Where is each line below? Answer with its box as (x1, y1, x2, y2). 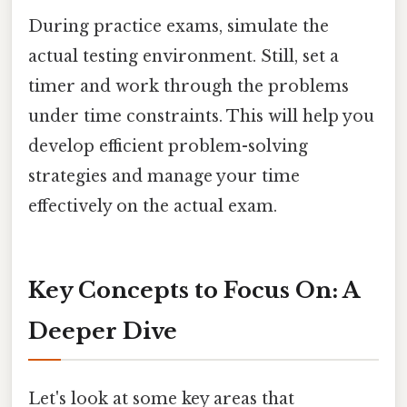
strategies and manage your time (28, 165, 300, 186)
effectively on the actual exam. (28, 195, 277, 216)
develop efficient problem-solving (28, 135, 308, 156)
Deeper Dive (28, 317, 177, 344)
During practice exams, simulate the (28, 15, 329, 36)
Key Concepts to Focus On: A (28, 276, 360, 303)
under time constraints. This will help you (28, 105, 374, 126)
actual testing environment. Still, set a (28, 45, 339, 66)
